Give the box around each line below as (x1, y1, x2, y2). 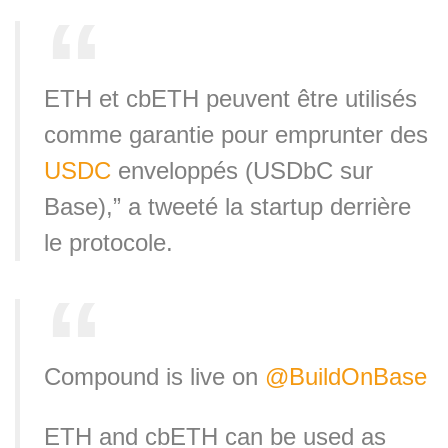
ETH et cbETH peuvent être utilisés (44, 84, 417, 112)
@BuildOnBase (265, 363, 427, 391)
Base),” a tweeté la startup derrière (44, 192, 411, 220)
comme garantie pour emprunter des (44, 120, 428, 148)
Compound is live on (44, 363, 265, 391)
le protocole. (44, 228, 173, 256)
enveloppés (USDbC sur (111, 156, 373, 184)
